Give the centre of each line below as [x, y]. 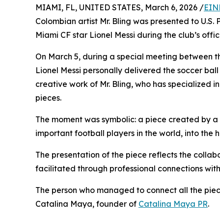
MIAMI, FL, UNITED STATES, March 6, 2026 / [120, 8]
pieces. [48, 98]
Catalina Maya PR [173, 204]
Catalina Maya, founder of [87, 204]
